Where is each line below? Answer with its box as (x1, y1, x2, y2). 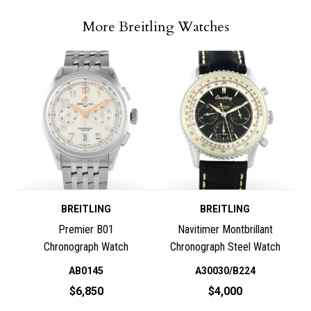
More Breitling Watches (82, 17, 229, 36)
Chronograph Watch (44, 240, 128, 254)
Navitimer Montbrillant (177, 223, 273, 237)
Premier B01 (58, 223, 114, 237)
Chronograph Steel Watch (169, 240, 280, 254)
